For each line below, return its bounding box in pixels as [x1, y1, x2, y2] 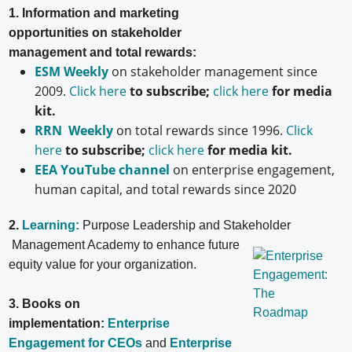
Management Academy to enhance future [9, 237, 240, 251]
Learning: [22, 218, 80, 232]
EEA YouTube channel [34, 160, 170, 178]
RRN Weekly [34, 121, 113, 139]
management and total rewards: [9, 45, 197, 59]
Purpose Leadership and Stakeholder [79, 218, 291, 232]
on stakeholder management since [108, 62, 317, 80]
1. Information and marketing [9, 5, 180, 20]
